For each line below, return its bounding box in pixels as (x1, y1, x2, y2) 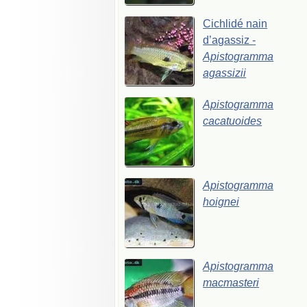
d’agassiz (203, 34, 253, 47)
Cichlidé (203, 18, 247, 30)
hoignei (203, 196, 240, 208)
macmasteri (203, 277, 260, 289)
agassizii (203, 67, 247, 79)
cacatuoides (203, 115, 262, 127)
